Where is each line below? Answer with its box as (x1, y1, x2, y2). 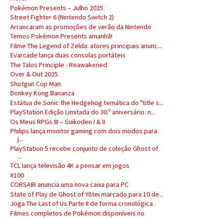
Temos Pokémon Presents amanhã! (10, 32, 112, 40)
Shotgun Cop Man (10, 79, 61, 88)
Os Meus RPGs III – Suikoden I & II (10, 117, 105, 126)
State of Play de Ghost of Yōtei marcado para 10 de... (10, 189, 163, 199)
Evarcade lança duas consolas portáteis (10, 51, 126, 59)
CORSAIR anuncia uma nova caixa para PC (10, 180, 128, 189)
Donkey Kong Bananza (10, 89, 74, 97)
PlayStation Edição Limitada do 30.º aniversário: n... (10, 108, 155, 116)
